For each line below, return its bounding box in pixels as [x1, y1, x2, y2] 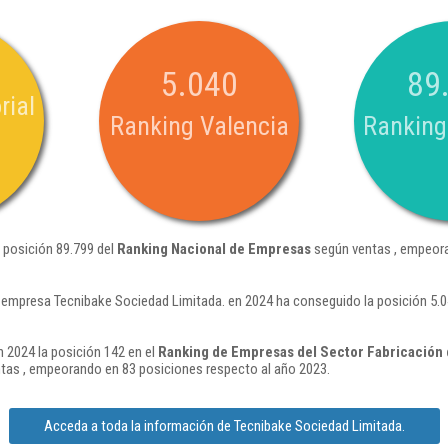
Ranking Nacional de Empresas [117, 240, 311, 258]
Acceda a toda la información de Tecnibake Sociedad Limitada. [43, 417, 405, 435]
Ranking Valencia [109, 111, 289, 141]
